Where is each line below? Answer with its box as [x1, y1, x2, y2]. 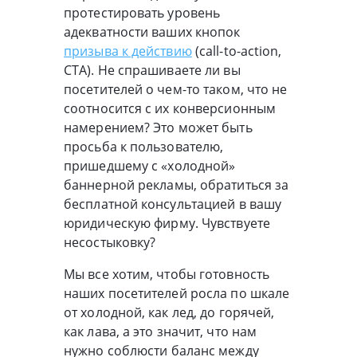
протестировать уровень [64, 3, 221, 22]
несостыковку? [64, 233, 156, 251]
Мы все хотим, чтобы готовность [64, 265, 270, 283]
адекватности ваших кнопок [64, 22, 241, 41]
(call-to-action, [191, 41, 282, 60]
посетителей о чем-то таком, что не [64, 80, 288, 98]
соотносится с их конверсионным [64, 99, 277, 117]
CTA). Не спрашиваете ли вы [64, 61, 241, 79]
